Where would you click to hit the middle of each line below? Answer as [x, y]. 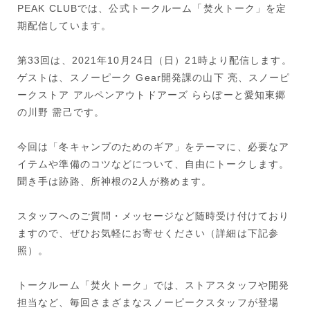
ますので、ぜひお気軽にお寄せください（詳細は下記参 [148, 234]
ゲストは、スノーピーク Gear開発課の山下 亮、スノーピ [154, 78]
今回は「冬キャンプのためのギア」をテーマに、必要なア [154, 147]
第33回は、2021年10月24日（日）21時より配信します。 [155, 61]
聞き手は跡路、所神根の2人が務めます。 [115, 182]
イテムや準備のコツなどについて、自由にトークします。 [154, 164]
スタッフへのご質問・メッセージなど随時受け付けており [154, 216]
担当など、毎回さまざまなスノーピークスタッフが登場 [148, 303]
